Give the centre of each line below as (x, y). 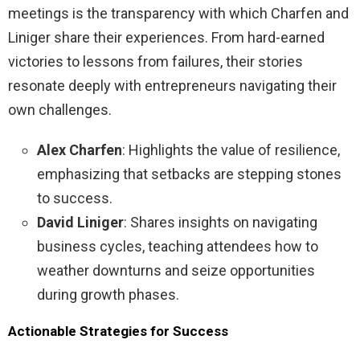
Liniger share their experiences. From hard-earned (166, 37)
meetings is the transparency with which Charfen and (178, 13)
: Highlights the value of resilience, (231, 149)
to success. (75, 198)
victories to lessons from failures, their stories (155, 61)
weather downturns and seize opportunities (176, 270)
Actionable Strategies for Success (118, 331)
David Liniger (80, 222)
